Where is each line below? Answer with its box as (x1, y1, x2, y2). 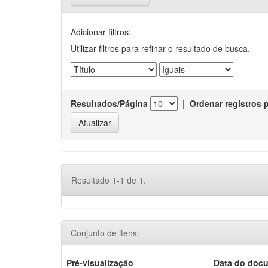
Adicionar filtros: (71, 26, 131, 38)
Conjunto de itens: (71, 227, 139, 239)
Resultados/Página (71, 98, 148, 109)
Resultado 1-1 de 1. (71, 174, 146, 186)
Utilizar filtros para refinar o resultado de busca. (71, 42, 250, 54)
